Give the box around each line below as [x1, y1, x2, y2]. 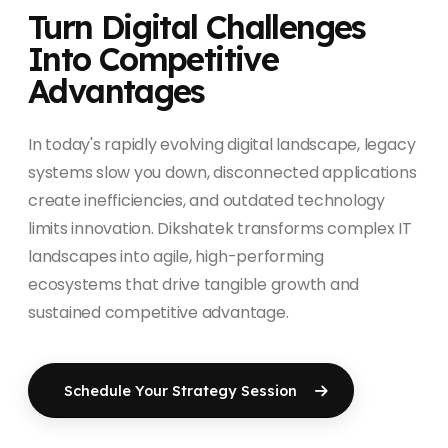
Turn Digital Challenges [28, 6, 366, 47]
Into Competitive [28, 38, 278, 79]
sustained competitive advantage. [28, 301, 289, 324]
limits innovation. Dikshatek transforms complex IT [28, 217, 413, 240]
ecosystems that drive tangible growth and [28, 273, 360, 296]
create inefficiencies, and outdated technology [28, 189, 385, 212]
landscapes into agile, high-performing [28, 245, 324, 268]
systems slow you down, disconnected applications [28, 161, 417, 184]
